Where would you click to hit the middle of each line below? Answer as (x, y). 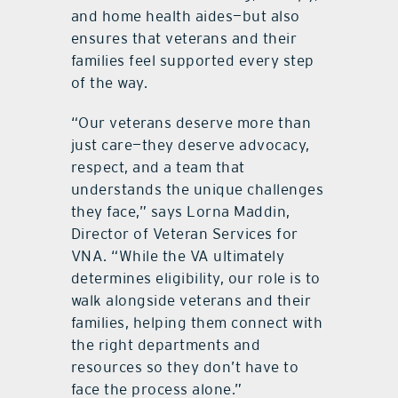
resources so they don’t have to (185, 367)
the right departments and (166, 345)
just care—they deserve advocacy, (190, 145)
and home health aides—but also (185, 16)
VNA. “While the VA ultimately (178, 256)
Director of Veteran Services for (184, 234)
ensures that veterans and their (184, 39)
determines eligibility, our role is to (195, 279)
